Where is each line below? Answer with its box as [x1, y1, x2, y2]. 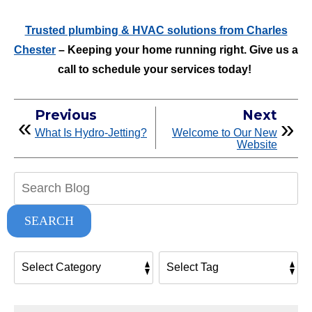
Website [237, 138, 277, 150]
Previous [35, 106, 97, 123]
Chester [14, 43, 56, 56]
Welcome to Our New [172, 126, 277, 139]
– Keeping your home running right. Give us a [56, 43, 298, 56]
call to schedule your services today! [58, 63, 254, 75]
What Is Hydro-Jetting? [35, 126, 147, 139]
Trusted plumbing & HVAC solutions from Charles [24, 24, 288, 36]
